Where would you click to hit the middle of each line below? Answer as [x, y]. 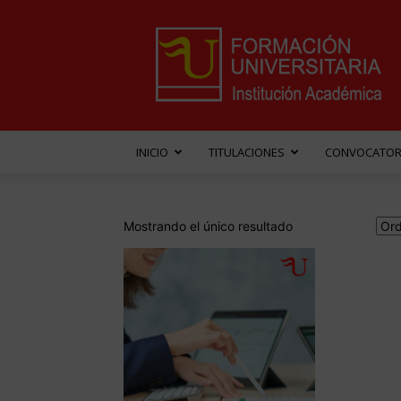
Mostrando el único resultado [208, 226]
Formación [306, 34]
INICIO [152, 152]
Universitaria [311, 52]
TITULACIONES [247, 152]
